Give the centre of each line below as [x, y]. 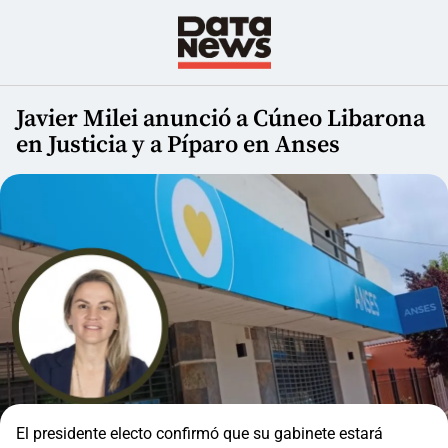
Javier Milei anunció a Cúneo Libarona [220, 119]
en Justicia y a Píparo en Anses [178, 145]
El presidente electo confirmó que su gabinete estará [199, 434]
